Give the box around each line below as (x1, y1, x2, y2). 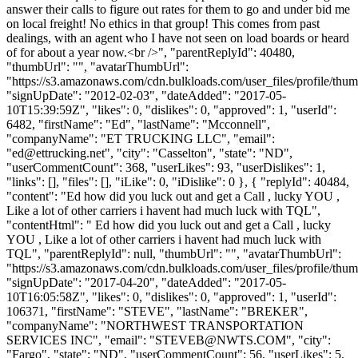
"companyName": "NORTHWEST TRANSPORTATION (6, 318, 304, 332)
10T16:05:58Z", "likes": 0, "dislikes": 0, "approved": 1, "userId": (6, 289, 336, 304)
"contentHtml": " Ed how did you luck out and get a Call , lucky (6, 217, 331, 232)
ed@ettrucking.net (12, 145, 105, 160)
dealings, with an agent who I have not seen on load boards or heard (6, 30, 349, 45)
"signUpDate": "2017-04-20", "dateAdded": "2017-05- (6, 275, 286, 289)
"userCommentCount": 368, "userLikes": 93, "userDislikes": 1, (6, 160, 325, 174)
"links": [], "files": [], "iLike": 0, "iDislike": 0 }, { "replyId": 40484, (6, 174, 349, 189)
